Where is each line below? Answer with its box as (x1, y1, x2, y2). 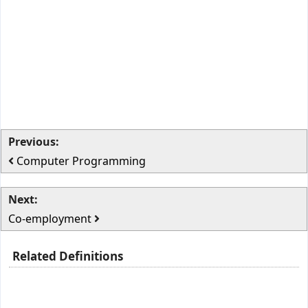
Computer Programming (16, 153, 146, 168)
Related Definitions (12, 248, 123, 264)
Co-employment (8, 211, 94, 226)
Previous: (8, 134, 59, 149)
